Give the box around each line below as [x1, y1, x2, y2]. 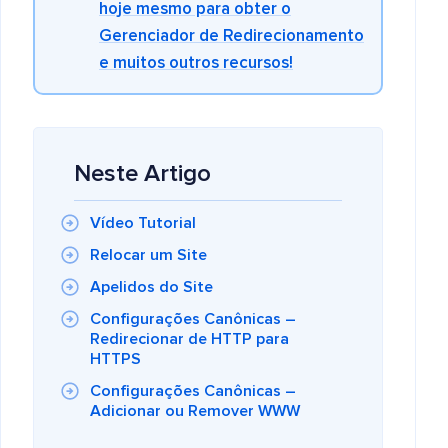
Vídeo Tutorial [90, 215, 196, 231]
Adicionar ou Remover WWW [90, 403, 300, 419]
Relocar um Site [90, 247, 207, 263]
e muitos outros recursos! [99, 55, 293, 72]
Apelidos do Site [90, 279, 213, 295]
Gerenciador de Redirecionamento [99, 28, 364, 45]
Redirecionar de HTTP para [90, 331, 289, 347]
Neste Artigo [74, 162, 211, 186]
